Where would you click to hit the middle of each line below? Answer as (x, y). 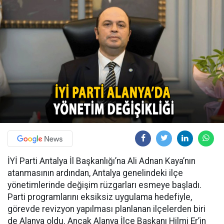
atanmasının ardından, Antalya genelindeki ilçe (95, 173)
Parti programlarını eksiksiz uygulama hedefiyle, (100, 197)
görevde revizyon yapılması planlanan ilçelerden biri (106, 209)
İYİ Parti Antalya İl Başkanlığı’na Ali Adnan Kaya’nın (101, 161)
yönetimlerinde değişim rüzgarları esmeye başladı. (104, 185)
